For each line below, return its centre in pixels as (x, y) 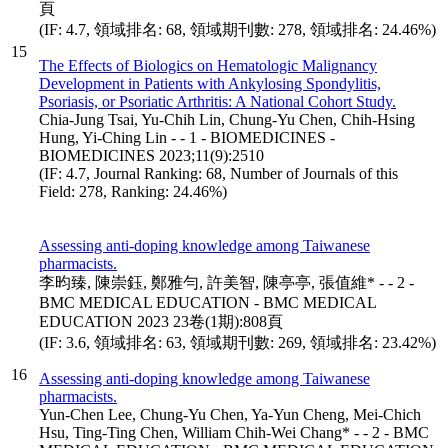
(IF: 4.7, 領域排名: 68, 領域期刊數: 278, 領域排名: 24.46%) (237, 29)
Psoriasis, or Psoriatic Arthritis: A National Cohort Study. (217, 101)
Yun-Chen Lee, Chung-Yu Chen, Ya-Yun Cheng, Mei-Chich (230, 414)
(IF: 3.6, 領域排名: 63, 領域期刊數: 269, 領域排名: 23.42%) (237, 342)
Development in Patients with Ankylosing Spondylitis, (210, 83)
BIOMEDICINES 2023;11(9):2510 (151, 155)
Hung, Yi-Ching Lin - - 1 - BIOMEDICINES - (187, 137)
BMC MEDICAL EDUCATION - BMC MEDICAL (207, 302)
